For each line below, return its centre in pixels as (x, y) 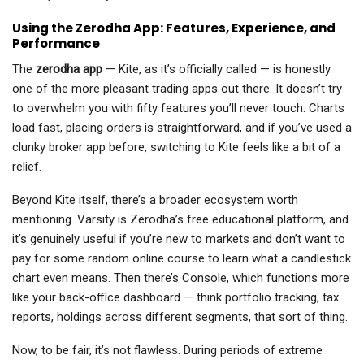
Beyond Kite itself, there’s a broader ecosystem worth (155, 200)
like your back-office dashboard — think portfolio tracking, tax (175, 298)
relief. (27, 167)
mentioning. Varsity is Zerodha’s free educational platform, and (180, 220)
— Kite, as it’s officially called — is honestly (217, 69)
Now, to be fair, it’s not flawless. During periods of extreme (167, 351)
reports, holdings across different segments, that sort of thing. (180, 317)
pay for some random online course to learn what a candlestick (182, 259)
